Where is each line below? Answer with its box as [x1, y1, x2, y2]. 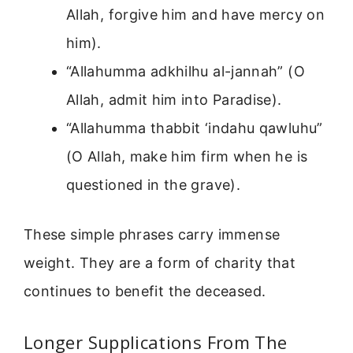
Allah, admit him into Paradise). [66, 91, 282, 109]
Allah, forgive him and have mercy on [66, 6, 325, 24]
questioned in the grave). [66, 176, 240, 194]
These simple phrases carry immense [24, 226, 281, 243]
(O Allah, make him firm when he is [66, 148, 308, 165]
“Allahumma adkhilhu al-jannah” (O [66, 63, 305, 80]
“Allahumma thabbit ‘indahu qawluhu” [66, 120, 323, 137]
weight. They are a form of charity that [24, 255, 296, 272]
